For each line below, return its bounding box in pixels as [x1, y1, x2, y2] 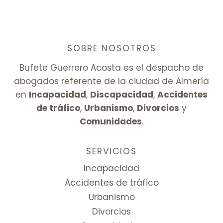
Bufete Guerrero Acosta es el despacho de [19, 62, 204, 74]
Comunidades [80, 115, 142, 128]
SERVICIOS [86, 145, 137, 158]
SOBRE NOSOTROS [67, 42, 156, 55]
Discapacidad [90, 89, 153, 101]
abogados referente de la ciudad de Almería [14, 75, 209, 88]
